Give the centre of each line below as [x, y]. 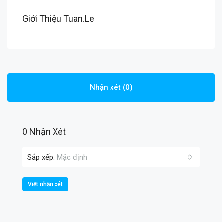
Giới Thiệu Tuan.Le [58, 19]
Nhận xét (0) [111, 87]
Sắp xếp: [41, 157]
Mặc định [72, 157]
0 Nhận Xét [44, 132]
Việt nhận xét [45, 184]
